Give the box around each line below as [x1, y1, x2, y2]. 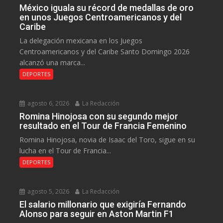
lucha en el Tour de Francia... [19, 145, 111, 155]
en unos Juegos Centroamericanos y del [19, 11, 182, 22]
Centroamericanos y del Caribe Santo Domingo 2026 [19, 46, 190, 56]
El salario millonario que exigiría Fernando [19, 199, 187, 210]
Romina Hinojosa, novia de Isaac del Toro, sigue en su [19, 134, 196, 144]
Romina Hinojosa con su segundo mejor [19, 111, 179, 121]
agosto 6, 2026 [26, 99, 70, 108]
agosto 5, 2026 [26, 187, 70, 196]
